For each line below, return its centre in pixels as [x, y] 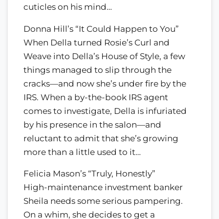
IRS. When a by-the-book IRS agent [96, 97]
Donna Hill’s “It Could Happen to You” [101, 29]
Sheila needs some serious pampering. [103, 201]
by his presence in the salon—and [92, 124]
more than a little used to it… [82, 152]
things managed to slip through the [98, 70]
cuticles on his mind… [68, 7]
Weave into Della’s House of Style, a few [104, 56]
